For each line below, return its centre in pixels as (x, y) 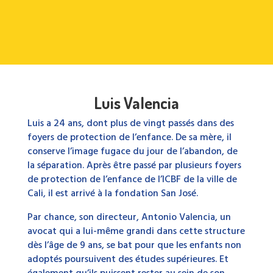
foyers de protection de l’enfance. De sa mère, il (129, 137)
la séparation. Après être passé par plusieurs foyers (134, 165)
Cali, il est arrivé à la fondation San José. (112, 193)
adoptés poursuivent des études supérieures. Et (128, 259)
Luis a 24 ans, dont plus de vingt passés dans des (130, 123)
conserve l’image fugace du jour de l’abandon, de (132, 151)
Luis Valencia (136, 102)
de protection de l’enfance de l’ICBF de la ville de (132, 179)
